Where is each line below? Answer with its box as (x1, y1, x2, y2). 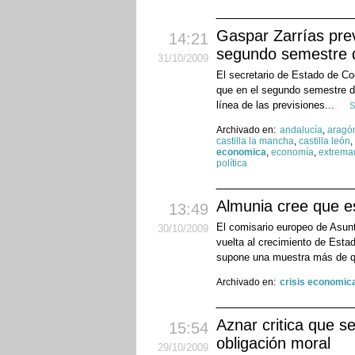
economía (271, 147, 314, 158)
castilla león (299, 136, 350, 147)
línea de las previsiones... (216, 99, 338, 112)
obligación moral (216, 334, 330, 353)
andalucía (280, 124, 323, 136)
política (216, 158, 247, 170)
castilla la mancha (216, 136, 294, 147)
